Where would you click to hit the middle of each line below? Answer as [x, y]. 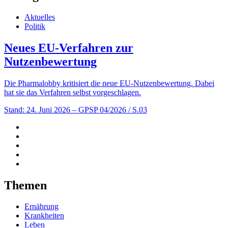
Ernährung [41, 207]
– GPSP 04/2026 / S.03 [110, 109]
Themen [25, 185]
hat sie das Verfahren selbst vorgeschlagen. [73, 92]
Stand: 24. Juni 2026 [37, 109]
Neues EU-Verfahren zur [69, 48]
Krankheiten [44, 216]
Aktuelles [40, 17]
